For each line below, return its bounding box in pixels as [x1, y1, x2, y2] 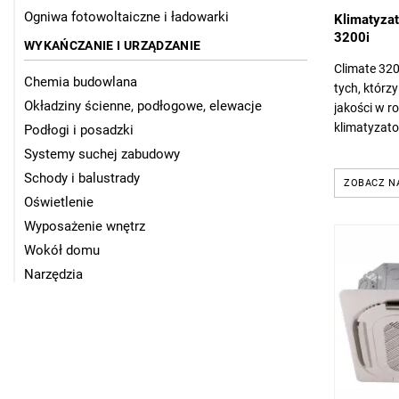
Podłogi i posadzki [24, 122, 134, 139]
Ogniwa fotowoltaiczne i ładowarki [24, 9, 229, 26]
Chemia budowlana [24, 74, 137, 91]
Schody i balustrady [24, 170, 140, 187]
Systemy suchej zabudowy [24, 146, 180, 163]
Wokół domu [24, 242, 100, 259]
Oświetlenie [24, 194, 94, 211]
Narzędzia [24, 266, 83, 283]
